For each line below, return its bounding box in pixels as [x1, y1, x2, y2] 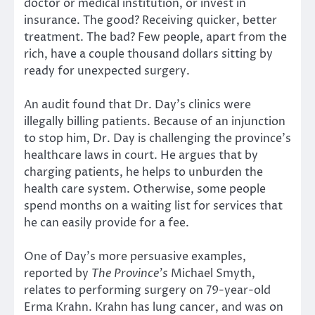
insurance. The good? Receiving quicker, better [24, 12, 277, 28]
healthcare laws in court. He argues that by [24, 148, 258, 164]
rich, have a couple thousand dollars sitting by [24, 46, 273, 62]
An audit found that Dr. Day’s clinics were [24, 97, 251, 113]
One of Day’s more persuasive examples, [24, 249, 246, 265]
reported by [24, 266, 91, 282]
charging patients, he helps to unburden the [24, 165, 263, 181]
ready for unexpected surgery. [24, 63, 190, 79]
